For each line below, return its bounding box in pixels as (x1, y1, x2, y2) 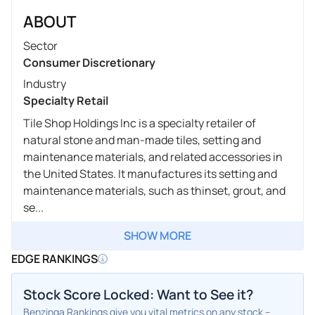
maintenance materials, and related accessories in (23, 148, 283, 165)
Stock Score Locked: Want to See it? (23, 285, 253, 304)
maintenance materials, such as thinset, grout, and (23, 182, 285, 198)
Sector (23, 37, 58, 53)
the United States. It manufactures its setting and (23, 165, 277, 181)
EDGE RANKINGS (11, 250, 98, 266)
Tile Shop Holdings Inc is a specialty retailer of (23, 115, 256, 131)
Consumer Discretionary (23, 54, 155, 70)
